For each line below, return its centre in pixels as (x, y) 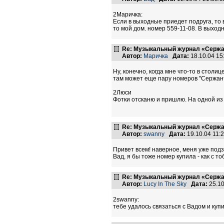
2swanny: (126, 199)
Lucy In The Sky (165, 184)
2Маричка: (128, 14)
